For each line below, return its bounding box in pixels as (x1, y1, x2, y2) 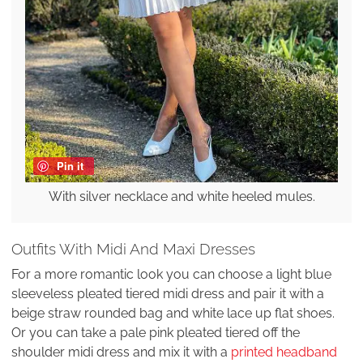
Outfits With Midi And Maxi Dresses (11, 239, 255, 258)
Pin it (56, 157, 83, 173)
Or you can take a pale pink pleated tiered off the (11, 324, 300, 340)
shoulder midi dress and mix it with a (11, 344, 231, 360)
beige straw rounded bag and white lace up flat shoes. (11, 305, 335, 321)
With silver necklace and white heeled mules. (48, 188, 315, 204)
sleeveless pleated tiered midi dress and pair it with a (11, 285, 324, 301)
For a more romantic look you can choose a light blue (11, 266, 331, 282)
